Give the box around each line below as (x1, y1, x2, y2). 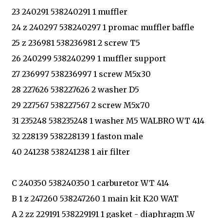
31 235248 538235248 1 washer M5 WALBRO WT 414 (12, 115, 204, 126)
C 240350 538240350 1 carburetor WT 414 (12, 178, 169, 188)
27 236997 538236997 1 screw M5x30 (12, 69, 151, 79)
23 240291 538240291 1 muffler (12, 6, 127, 17)
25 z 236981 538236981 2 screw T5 (12, 37, 140, 48)
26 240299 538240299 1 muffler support (12, 53, 166, 63)
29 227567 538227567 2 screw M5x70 (12, 100, 150, 110)
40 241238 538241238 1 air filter (12, 146, 132, 157)
